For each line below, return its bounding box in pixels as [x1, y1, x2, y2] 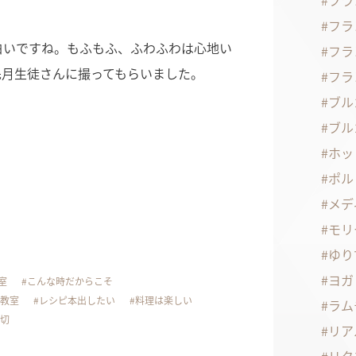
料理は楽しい [135, 293, 192, 308]
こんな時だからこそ [27, 274, 113, 288]
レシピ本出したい [39, 293, 115, 308]
